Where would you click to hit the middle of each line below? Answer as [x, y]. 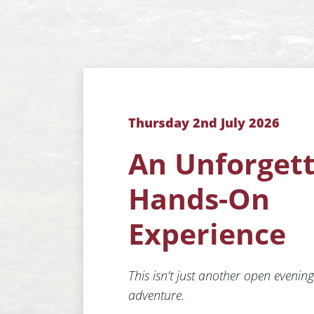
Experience [207, 234]
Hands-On [199, 199]
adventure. [157, 295]
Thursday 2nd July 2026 [204, 123]
